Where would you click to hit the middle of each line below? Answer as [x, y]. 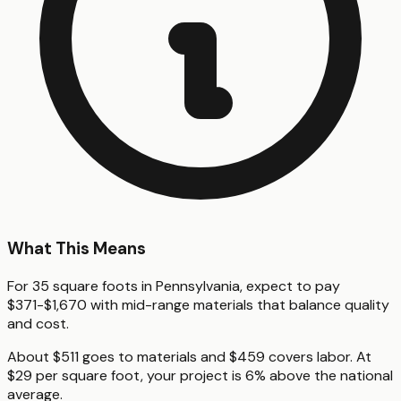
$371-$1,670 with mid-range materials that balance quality [198, 304]
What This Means [77, 249]
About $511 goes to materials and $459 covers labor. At [189, 356]
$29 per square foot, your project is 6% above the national [200, 375]
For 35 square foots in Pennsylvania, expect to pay [174, 286]
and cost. [38, 323]
